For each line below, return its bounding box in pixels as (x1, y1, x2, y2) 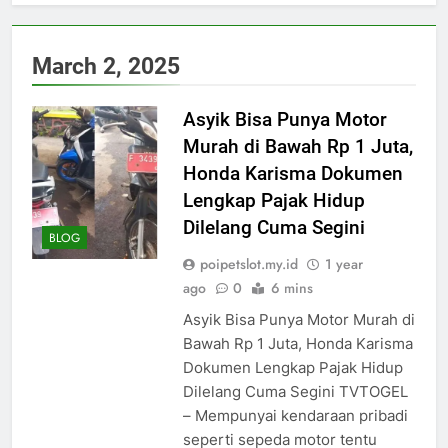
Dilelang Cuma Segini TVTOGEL (182, 381, 408, 401)
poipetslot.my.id (199, 253, 298, 274)
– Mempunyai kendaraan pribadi (182, 405, 408, 425)
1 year (324, 253, 363, 274)
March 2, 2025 (32, 51, 180, 80)
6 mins (270, 277, 313, 298)
